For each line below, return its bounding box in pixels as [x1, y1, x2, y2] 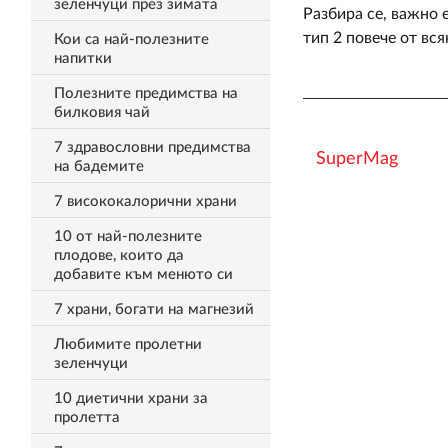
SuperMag [315, 150, 398, 168]
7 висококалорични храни [53, 194, 237, 209]
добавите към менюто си [53, 267, 233, 282]
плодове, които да [53, 248, 184, 263]
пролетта [53, 410, 120, 425]
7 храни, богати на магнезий [53, 302, 254, 317]
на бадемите [53, 159, 144, 174]
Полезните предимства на [53, 86, 238, 101]
